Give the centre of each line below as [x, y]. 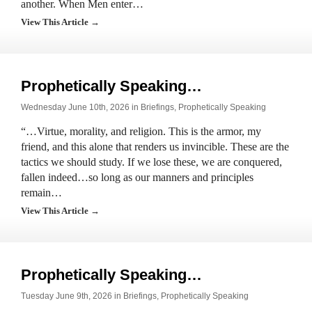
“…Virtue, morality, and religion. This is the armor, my [141, 131]
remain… [41, 193]
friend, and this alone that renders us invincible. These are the [155, 147]
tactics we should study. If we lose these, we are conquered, [151, 162]
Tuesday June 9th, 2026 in [72, 296]
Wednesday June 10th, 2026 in [81, 107]
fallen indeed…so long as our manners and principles [137, 177]
